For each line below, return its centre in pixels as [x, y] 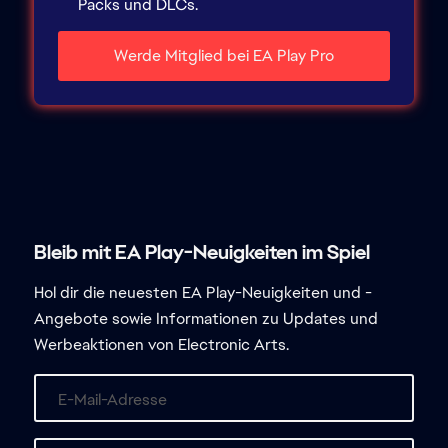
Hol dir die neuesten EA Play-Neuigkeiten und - [202, 293]
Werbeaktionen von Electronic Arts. [161, 345]
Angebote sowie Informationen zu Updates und [205, 319]
